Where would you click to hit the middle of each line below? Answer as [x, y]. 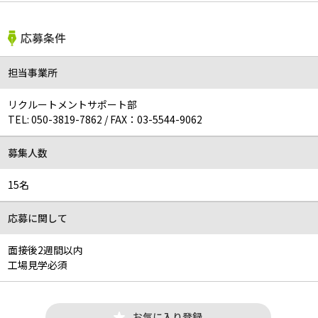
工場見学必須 [38, 264]
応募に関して [38, 218]
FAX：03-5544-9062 [157, 119]
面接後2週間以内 [46, 250]
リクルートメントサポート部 [73, 104]
